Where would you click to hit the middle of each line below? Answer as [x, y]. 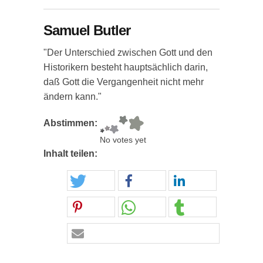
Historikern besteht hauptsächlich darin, [126, 67]
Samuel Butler [87, 30]
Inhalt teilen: [72, 154]
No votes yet [123, 140]
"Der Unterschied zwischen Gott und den [128, 53]
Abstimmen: [72, 123]
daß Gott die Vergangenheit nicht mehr [124, 82]
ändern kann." [73, 97]
